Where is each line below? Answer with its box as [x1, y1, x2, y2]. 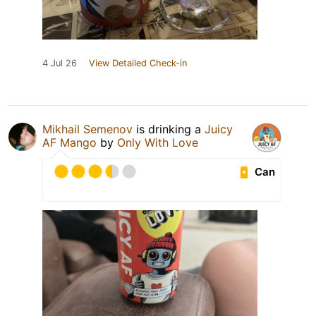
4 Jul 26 [42, 58, 77, 69]
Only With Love [117, 135, 198, 150]
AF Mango [42, 135, 97, 150]
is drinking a [133, 122, 205, 137]
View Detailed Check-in [89, 58, 187, 69]
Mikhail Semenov [42, 122, 133, 137]
